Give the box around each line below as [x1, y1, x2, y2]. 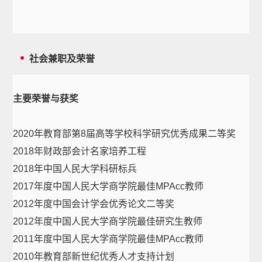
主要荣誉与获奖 [13, 94, 79, 104]
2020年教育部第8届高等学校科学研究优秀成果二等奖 [13, 129, 236, 139]
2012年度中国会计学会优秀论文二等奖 [13, 199, 175, 209]
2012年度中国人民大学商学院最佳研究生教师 [13, 216, 203, 226]
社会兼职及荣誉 [29, 54, 95, 64]
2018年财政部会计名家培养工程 [13, 146, 147, 156]
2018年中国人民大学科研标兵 [13, 164, 137, 174]
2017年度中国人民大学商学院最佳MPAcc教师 [13, 181, 204, 191]
